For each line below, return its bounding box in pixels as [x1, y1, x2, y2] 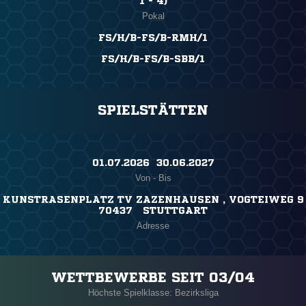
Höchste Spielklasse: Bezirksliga [87, 288, 219, 298]
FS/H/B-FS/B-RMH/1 [98, 33, 208, 43]
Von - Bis [135, 173, 171, 184]
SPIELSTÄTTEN [98, 103, 208, 118]
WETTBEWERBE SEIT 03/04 [51, 270, 255, 286]
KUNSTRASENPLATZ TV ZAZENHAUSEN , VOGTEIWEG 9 [2, 195, 304, 205]
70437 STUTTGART [98, 206, 208, 216]
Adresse [137, 221, 169, 232]
